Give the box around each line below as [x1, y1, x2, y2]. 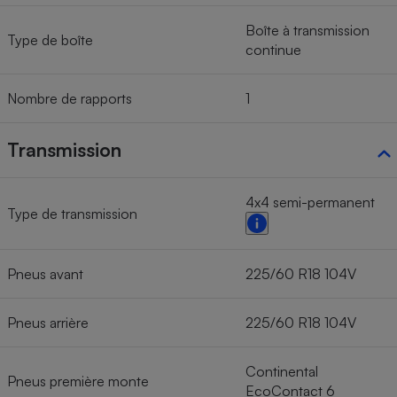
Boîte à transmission [245, 21, 370, 40]
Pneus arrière [7, 314, 89, 332]
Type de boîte [7, 31, 93, 50]
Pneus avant [7, 265, 83, 284]
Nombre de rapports [7, 90, 132, 108]
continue [245, 41, 301, 59]
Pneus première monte [7, 372, 149, 391]
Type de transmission [7, 205, 137, 223]
